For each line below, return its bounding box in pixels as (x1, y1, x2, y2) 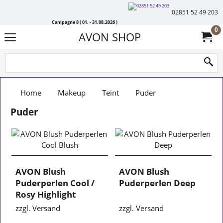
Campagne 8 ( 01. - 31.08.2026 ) (52, 18, 117, 25)
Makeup (58, 88, 86, 98)
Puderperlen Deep (119, 177, 196, 189)
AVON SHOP (78, 30, 141, 44)
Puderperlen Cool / (15, 177, 95, 189)
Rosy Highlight (15, 188, 76, 200)
